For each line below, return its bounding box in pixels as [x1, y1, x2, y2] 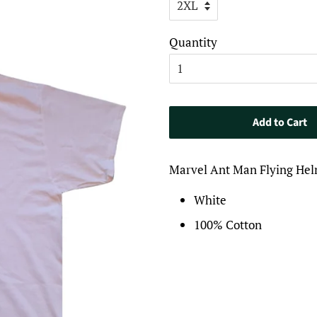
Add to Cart [252, 115, 307, 130]
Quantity [169, 34, 217, 50]
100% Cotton [194, 216, 262, 233]
